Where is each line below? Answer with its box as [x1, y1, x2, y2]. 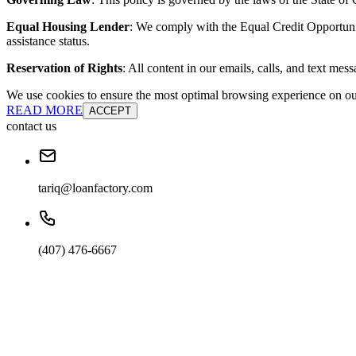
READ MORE [6, 103, 83, 118]
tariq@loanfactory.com [38, 181, 153, 195]
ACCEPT [89, 105, 131, 118]
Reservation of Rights [6, 61, 122, 75]
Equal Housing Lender [6, 20, 130, 34]
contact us [6, 119, 56, 133]
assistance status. [6, 34, 90, 48]
